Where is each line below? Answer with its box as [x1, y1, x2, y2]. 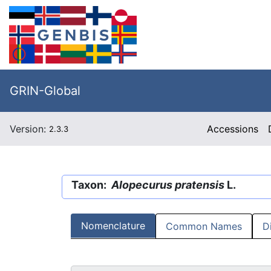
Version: [10, 123, 49, 135]
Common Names [166, 220, 242, 233]
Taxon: [71, 178, 111, 191]
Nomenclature [81, 220, 145, 232]
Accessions [207, 123, 259, 135]
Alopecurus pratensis [111, 178, 224, 191]
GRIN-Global [10, 83, 80, 98]
